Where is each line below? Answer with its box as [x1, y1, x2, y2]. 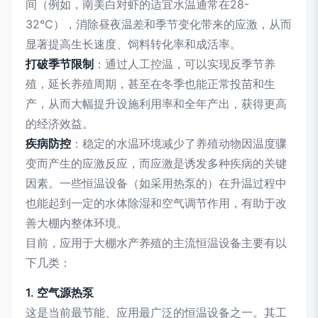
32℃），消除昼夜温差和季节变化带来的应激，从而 [26, 16, 292, 31]
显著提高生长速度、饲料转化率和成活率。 [26, 36, 241, 51]
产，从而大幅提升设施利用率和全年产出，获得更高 [26, 96, 287, 111]
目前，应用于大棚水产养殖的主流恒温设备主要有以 [26, 235, 287, 250]
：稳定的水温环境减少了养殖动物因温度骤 [71, 136, 287, 150]
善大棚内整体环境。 [26, 215, 128, 230]
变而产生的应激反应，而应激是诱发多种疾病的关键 [26, 155, 287, 170]
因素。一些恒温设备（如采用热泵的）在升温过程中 [26, 175, 287, 190]
